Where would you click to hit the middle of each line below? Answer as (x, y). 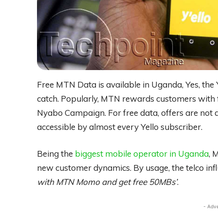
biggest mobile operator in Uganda (142, 153)
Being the (56, 153)
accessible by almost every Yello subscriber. (120, 127)
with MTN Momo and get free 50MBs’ (107, 182)
